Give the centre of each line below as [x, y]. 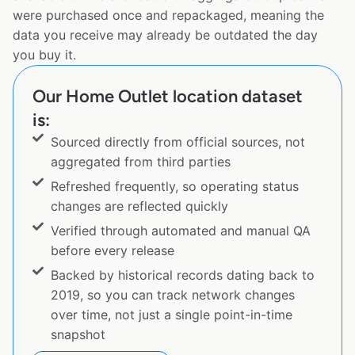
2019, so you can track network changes [172, 295]
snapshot [78, 335]
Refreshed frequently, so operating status [174, 187]
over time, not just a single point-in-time [171, 315]
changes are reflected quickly [139, 206]
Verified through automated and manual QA [180, 231]
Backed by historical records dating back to [182, 275]
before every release [112, 251]
